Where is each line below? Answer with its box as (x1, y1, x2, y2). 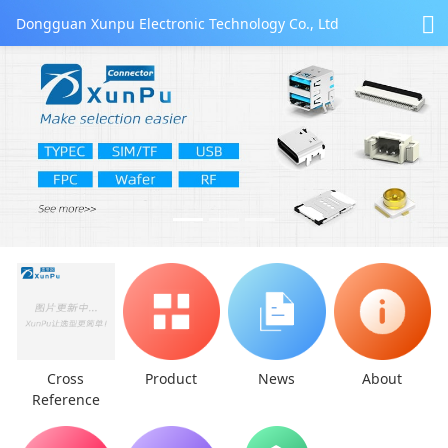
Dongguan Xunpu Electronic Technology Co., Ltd (16, 13, 339, 33)
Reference (31, 390, 100, 410)
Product (145, 369, 198, 389)
